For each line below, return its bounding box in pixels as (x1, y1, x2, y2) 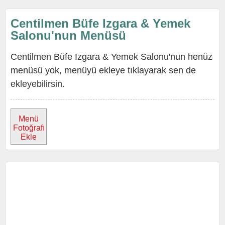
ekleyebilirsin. (11, 79, 65, 89)
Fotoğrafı (13, 124, 45, 132)
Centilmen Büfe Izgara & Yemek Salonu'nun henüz (11, 52, 212, 62)
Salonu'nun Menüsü (11, 29, 126, 42)
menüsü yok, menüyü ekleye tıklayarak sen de (11, 65, 196, 75)
